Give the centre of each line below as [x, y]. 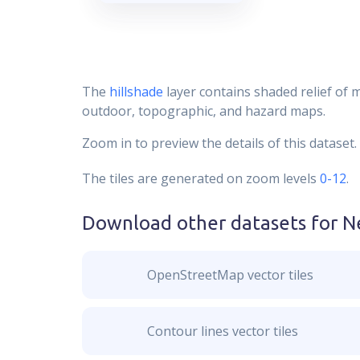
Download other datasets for [212, 223]
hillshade [136, 92]
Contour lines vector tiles [222, 331]
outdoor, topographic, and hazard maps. [204, 111]
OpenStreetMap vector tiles [230, 275]
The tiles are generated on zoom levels [199, 178]
